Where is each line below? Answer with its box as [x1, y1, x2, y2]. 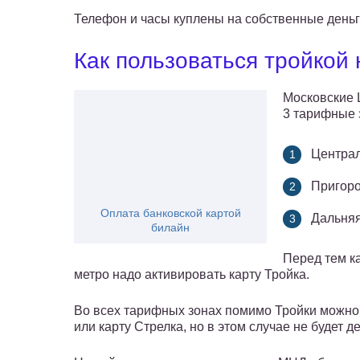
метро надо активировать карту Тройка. [74, 268, 313, 282]
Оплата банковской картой [100, 207, 241, 220]
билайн [151, 221, 190, 235]
